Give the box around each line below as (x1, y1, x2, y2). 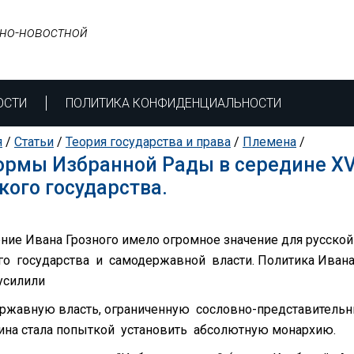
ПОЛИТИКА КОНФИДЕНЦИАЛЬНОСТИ (66, 96, 281, 111)
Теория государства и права (66, 134, 231, 149)
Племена (243, 134, 296, 149)
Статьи (14, 134, 54, 149)
